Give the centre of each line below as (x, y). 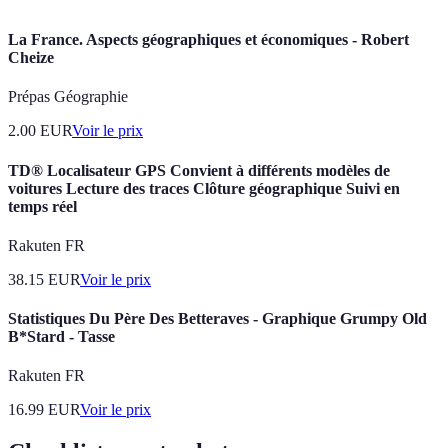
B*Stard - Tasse (61, 337)
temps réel (42, 206)
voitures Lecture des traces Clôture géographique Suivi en (204, 188)
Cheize (31, 58)
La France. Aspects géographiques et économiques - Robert (208, 40)
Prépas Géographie (68, 97)
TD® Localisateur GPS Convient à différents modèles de (199, 170)
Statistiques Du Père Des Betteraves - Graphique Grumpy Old (217, 319)
